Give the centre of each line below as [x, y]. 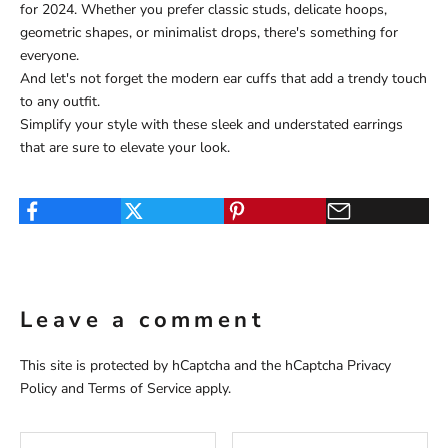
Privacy [369, 365]
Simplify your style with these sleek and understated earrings [211, 124]
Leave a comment [142, 319]
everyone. [49, 55]
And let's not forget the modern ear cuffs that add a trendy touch [223, 78]
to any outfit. [60, 101]
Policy [38, 388]
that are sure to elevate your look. [125, 147]
